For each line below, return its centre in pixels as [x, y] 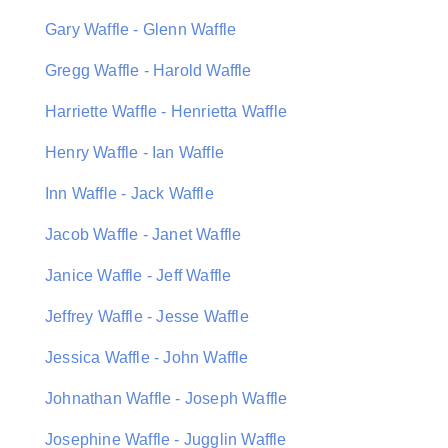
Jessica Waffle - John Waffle [147, 357]
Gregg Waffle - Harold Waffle [148, 70]
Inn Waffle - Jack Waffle [129, 193]
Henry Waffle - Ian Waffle [134, 152]
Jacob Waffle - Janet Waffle [143, 234]
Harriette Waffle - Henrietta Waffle [166, 111]
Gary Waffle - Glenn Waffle [141, 29]
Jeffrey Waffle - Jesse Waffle [147, 316]
